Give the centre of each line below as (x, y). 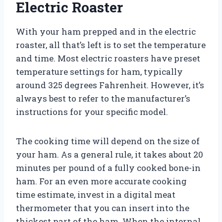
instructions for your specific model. (92, 111)
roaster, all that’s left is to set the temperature (111, 45)
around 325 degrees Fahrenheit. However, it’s (110, 85)
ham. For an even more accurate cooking (101, 181)
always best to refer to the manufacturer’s (103, 98)
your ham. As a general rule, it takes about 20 (110, 154)
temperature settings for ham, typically (99, 71)
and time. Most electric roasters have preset (108, 58)
